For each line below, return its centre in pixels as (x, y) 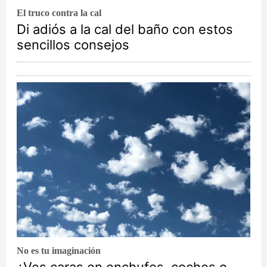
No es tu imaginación (59, 251)
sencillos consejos (73, 44)
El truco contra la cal (59, 13)
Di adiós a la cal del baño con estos (125, 29)
